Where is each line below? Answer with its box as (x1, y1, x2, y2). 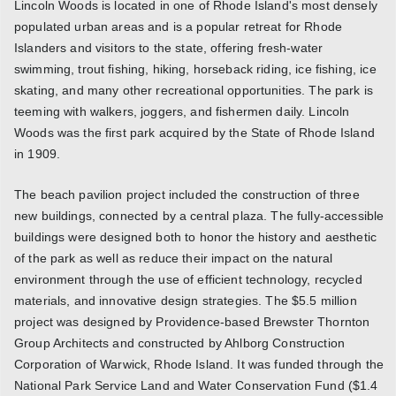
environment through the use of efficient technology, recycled (14, 271, 362, 286)
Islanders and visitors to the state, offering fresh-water (14, 41, 324, 56)
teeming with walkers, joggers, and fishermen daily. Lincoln (14, 104, 350, 119)
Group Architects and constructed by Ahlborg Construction (14, 335, 346, 350)
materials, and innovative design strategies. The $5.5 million (14, 293, 357, 308)
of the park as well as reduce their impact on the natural (14, 250, 333, 265)
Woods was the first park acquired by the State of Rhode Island (14, 126, 375, 141)
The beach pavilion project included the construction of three (14, 187, 360, 202)
